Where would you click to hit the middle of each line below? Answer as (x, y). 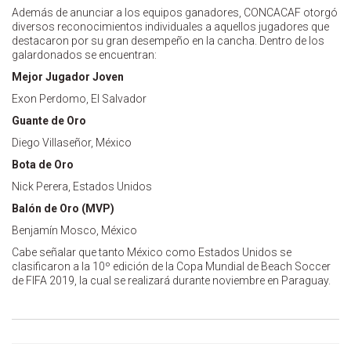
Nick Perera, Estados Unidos (82, 186)
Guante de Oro (49, 120)
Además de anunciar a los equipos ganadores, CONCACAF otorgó (175, 12)
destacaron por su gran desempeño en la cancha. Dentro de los (168, 40)
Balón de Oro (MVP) (63, 208)
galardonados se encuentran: (84, 54)
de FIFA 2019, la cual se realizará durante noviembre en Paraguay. (171, 280)
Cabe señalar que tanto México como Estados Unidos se (152, 252)
